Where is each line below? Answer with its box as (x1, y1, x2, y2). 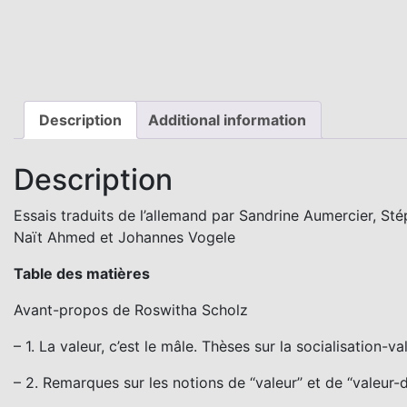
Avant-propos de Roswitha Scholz (14, 300, 248, 319)
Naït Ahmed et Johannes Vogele (14, 227, 235, 246)
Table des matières (14, 263, 150, 283)
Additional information (148, 111, 306, 130)
